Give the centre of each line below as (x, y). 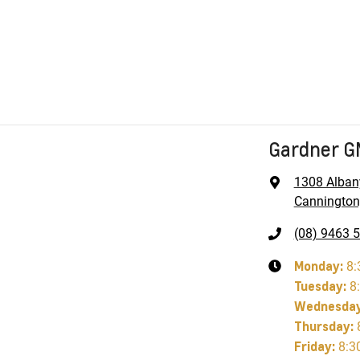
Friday (313, 346)
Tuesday (318, 285)
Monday (317, 265)
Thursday (322, 325)
